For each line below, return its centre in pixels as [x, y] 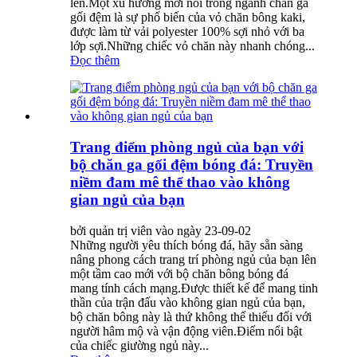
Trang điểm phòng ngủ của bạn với [187, 147]
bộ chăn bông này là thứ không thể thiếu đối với [191, 316]
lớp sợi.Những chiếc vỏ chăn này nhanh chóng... [192, 46]
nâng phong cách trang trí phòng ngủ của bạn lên [193, 259]
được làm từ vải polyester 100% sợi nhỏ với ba [187, 32]
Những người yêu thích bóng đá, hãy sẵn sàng [186, 245]
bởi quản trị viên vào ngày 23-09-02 [161, 230]
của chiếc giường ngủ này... [139, 345]
